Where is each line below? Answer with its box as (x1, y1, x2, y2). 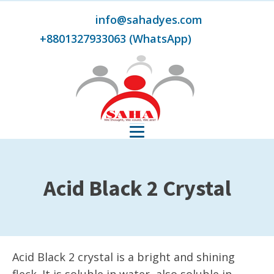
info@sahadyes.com (28, 12, 202, 27)
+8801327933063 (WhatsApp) (39, 31, 191, 46)
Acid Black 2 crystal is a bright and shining (12, 250, 235, 264)
